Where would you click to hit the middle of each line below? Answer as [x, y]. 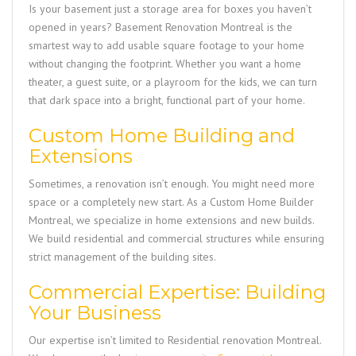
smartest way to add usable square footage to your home [166, 45]
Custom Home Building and [162, 135]
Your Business [95, 312]
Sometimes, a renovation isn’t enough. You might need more [172, 183]
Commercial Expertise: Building [177, 292]
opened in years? [72, 27]
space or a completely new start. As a [119, 201]
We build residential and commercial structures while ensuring [176, 238]
